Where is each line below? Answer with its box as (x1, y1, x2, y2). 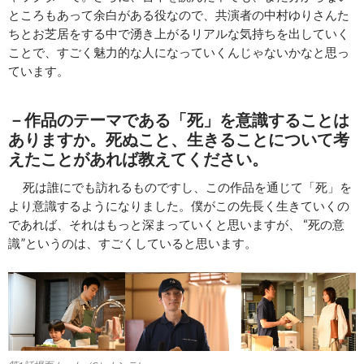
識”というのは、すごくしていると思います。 (8, 236, 257, 251)
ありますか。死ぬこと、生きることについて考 (8, 129, 349, 149)
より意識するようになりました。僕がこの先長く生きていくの (8, 198, 349, 214)
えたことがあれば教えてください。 (8, 149, 268, 169)
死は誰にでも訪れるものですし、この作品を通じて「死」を (23, 180, 352, 195)
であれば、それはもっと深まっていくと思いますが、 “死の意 (8, 217, 344, 232)
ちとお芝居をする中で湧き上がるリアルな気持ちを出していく (8, 26, 349, 41)
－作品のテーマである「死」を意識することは (8, 110, 349, 130)
